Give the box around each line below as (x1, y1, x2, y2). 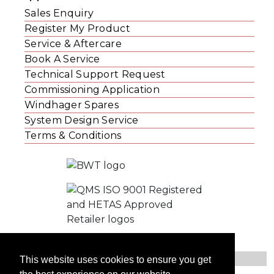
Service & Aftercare (24, 37, 122, 50)
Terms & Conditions (24, 129, 122, 141)
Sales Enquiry (24, 7, 94, 19)
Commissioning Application (24, 83, 160, 95)
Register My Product (24, 22, 131, 34)
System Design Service (24, 114, 139, 126)
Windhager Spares (24, 98, 119, 111)
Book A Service (24, 53, 100, 65)
